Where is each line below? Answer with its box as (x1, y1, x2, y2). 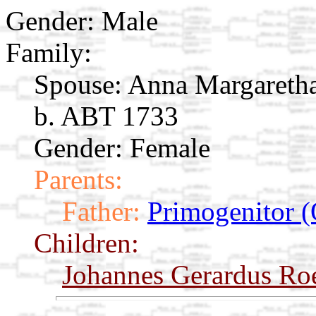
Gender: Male (6, 6, 158, 37)
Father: (62, 196, 140, 227)
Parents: (34, 164, 123, 195)
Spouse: (34, 69, 122, 100)
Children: (34, 228, 139, 259)
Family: (6, 37, 92, 68)
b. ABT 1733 (34, 101, 178, 132)
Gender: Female (34, 133, 210, 164)
